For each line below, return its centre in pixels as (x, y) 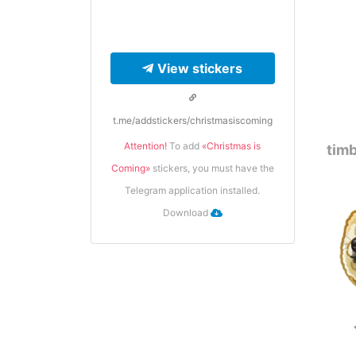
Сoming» (130, 168)
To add (185, 146)
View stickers (200, 68)
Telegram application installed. (193, 190)
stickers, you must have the (212, 168)
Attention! (146, 146)
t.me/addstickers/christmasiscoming (192, 120)
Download (186, 213)
